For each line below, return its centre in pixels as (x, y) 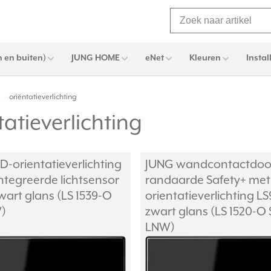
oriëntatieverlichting (43, 97)
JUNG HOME (96, 58)
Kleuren (205, 58)
